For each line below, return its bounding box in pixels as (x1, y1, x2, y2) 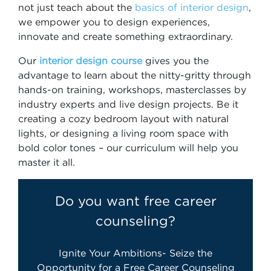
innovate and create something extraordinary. (18, 31, 236, 42)
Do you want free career (54, 194, 217, 208)
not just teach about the (18, 2, 135, 13)
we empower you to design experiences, (18, 16, 210, 27)
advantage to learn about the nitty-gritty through (18, 70, 251, 80)
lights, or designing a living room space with (18, 128, 229, 139)
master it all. (18, 157, 78, 168)
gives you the (142, 55, 209, 66)
